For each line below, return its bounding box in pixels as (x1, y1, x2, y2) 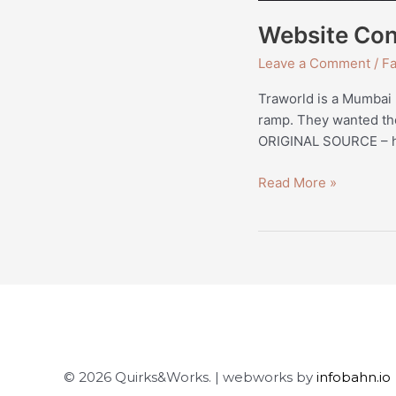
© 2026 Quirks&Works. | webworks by (64, 368, 316, 385)
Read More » (258, 173, 337, 191)
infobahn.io (316, 368, 391, 385)
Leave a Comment (258, 55, 370, 72)
